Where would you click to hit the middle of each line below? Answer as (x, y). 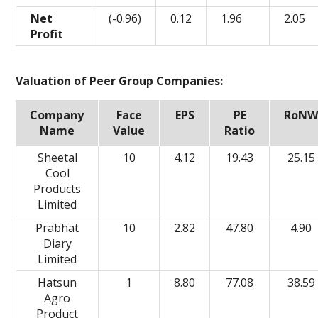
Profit (47, 34)
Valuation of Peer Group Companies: (120, 81)
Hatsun (57, 283)
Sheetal (57, 158)
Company (57, 115)
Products (57, 189)
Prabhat (57, 228)
